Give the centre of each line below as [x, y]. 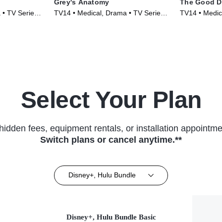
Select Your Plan [111, 100]
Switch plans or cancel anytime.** [111, 139]
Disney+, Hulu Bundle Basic [111, 217]
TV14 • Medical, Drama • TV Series [109, 13]
